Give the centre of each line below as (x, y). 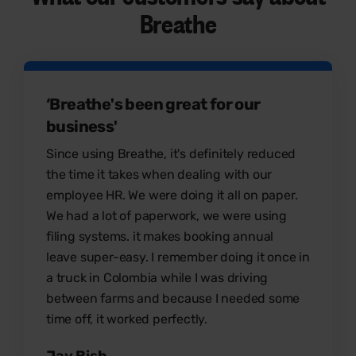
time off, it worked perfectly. (127, 319)
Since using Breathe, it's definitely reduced (171, 153)
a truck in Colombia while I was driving (157, 277)
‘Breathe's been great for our (153, 104)
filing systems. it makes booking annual (160, 236)
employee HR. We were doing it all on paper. (172, 195)
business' (82, 126)
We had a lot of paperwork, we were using (167, 215)
